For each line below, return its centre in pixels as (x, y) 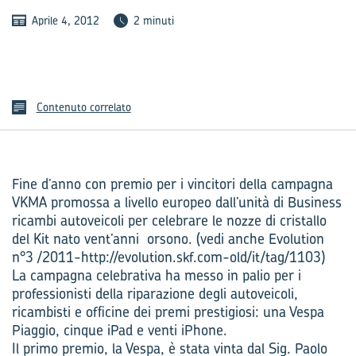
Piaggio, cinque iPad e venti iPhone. (120, 330)
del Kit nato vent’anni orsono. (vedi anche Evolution (168, 239)
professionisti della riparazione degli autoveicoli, (155, 294)
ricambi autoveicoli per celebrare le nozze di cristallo (169, 221)
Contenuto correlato (83, 107)
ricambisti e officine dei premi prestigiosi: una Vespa (168, 312)
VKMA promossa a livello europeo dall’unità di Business (177, 202)
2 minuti (154, 20)
